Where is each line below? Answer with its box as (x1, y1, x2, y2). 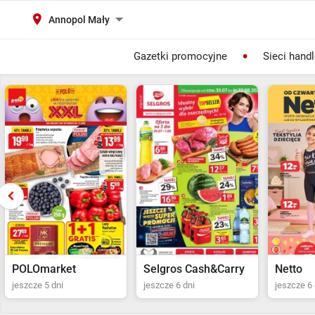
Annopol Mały (49, 14, 110, 25)
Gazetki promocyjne (133, 50, 227, 63)
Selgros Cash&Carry (12, 262, 113, 276)
